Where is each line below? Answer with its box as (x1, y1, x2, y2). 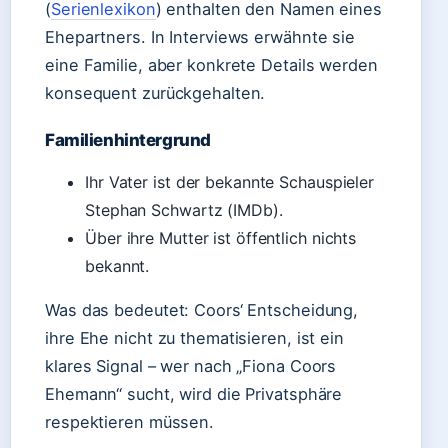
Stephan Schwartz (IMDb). (85, 200, 283, 220)
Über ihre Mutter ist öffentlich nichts (85, 228, 357, 248)
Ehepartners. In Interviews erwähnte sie (45, 27, 356, 47)
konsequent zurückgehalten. (45, 83, 266, 103)
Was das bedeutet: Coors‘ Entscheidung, (45, 300, 359, 320)
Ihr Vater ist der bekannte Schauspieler (85, 172, 375, 192)
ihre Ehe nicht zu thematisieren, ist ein (45, 328, 344, 348)
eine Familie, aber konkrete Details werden (45, 55, 378, 75)
